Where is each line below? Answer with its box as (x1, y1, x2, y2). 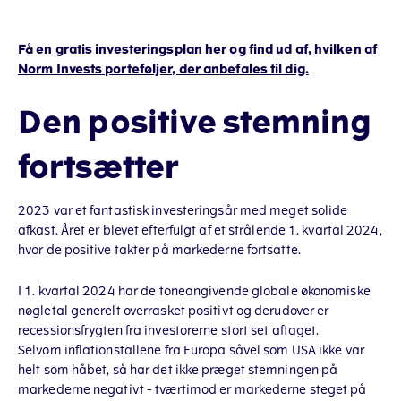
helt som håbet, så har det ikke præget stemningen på (18, 362, 338, 379)
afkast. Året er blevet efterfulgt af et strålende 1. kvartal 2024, (18, 222, 382, 239)
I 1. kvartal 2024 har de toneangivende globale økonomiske (18, 283, 371, 300)
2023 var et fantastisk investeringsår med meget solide (18, 202, 348, 219)
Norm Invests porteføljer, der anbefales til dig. (18, 61, 309, 78)
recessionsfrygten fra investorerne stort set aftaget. (18, 322, 320, 339)
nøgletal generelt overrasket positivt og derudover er (18, 303, 329, 320)
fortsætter (18, 147, 180, 189)
